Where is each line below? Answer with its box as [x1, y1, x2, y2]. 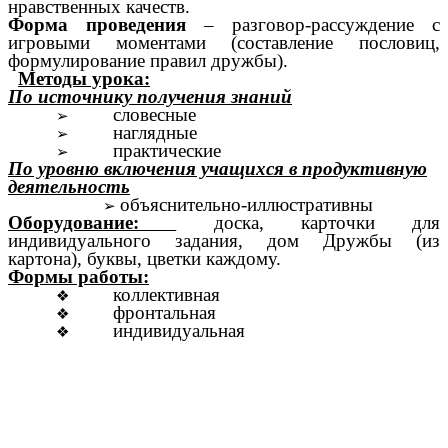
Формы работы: [8, 266, 149, 288]
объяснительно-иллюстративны [119, 194, 373, 216]
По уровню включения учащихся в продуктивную [8, 158, 427, 180]
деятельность [8, 176, 130, 198]
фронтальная [73, 302, 216, 324]
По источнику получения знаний [8, 86, 292, 108]
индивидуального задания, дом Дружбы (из [8, 230, 440, 252]
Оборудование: [8, 212, 177, 234]
